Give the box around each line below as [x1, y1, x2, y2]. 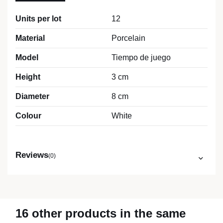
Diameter [15, 92, 49, 101]
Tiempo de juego [111, 53, 171, 62]
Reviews [15, 150, 48, 160]
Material [15, 34, 45, 43]
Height [15, 73, 40, 82]
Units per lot [15, 14, 61, 23]
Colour [15, 111, 41, 120]
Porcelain [111, 34, 145, 43]
